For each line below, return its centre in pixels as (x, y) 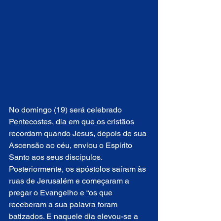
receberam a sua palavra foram (64, 204)
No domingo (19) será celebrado (66, 110)
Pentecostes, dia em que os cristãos (73, 121)
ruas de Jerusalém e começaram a (70, 181)
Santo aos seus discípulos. (56, 157)
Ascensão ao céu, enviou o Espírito (72, 145)
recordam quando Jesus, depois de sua (79, 133)
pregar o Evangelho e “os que (62, 192)
